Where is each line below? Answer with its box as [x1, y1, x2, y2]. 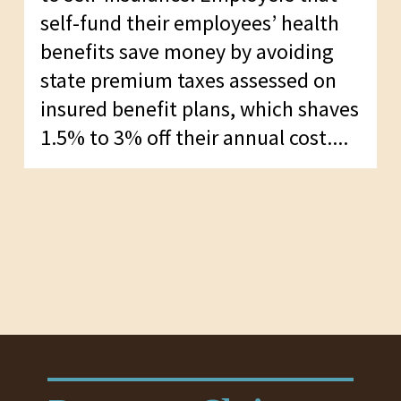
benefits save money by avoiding [39, 37, 334, 65]
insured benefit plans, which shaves [39, 94, 359, 123]
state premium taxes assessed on [39, 65, 337, 94]
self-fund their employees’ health [39, 8, 339, 37]
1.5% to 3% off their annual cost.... [39, 123, 348, 151]
